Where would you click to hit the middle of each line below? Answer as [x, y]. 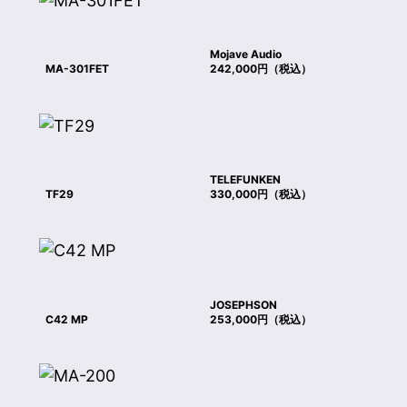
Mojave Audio [246, 55]
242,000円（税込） [261, 69]
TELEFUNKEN [246, 179]
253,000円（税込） [261, 319]
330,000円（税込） [261, 194]
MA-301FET [77, 69]
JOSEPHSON [244, 304]
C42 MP [66, 319]
